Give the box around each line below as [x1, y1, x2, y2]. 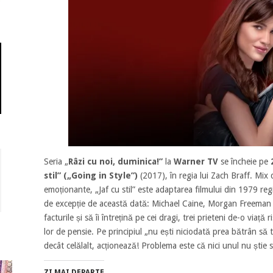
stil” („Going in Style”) [43, 170, 138, 180]
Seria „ [43, 156, 68, 166]
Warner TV [173, 156, 221, 166]
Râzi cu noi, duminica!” [68, 156, 163, 166]
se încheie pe [220, 156, 271, 166]
